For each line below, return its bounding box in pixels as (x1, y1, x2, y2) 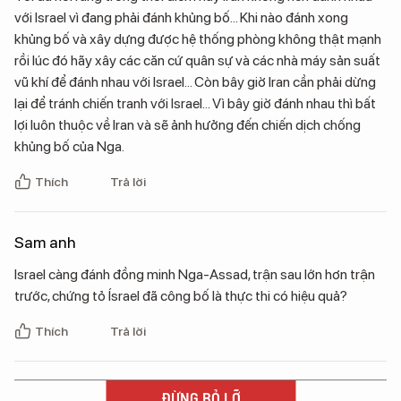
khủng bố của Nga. (14, 137, 124, 155)
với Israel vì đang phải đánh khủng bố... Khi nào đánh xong (14, 8, 348, 26)
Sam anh (14, 232, 76, 252)
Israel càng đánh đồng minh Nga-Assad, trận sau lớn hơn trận (14, 265, 375, 283)
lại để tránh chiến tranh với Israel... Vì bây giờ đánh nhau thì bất (14, 94, 376, 112)
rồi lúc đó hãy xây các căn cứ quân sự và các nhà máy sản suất (14, 51, 380, 69)
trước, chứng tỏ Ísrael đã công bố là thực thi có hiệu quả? (14, 286, 347, 304)
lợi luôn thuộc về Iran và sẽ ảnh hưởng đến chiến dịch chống (14, 115, 361, 133)
